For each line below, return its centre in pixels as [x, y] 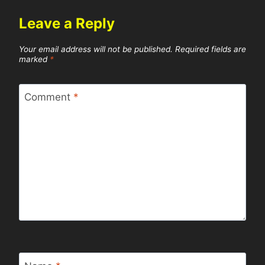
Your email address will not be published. [96, 49]
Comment [49, 97]
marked [34, 59]
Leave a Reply [67, 24]
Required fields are [211, 49]
